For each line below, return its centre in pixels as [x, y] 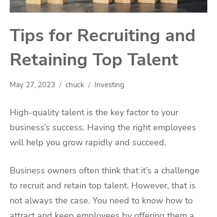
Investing [109, 85]
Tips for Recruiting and [103, 36]
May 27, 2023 [32, 85]
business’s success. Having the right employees [103, 128]
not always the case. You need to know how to [101, 200]
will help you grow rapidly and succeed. [88, 143]
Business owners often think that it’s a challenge [105, 170]
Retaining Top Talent [94, 60]
